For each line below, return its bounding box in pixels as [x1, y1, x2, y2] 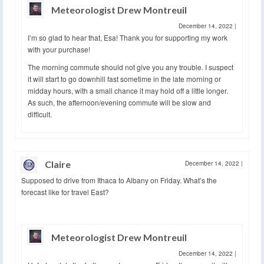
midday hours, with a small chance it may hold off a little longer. [28, 85, 228, 95]
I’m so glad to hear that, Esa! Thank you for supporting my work [28, 32, 227, 42]
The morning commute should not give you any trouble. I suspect [28, 61, 233, 72]
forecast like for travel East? [21, 186, 109, 197]
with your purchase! [28, 44, 90, 54]
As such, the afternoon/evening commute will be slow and [28, 97, 211, 107]
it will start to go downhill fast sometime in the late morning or [28, 73, 221, 84]
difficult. [28, 108, 52, 119]
